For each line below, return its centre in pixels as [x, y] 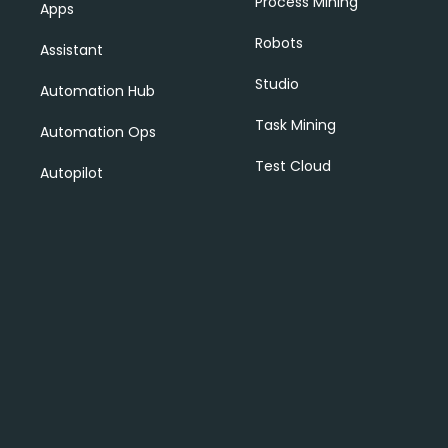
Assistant [71, 50]
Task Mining [295, 125]
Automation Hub [97, 91]
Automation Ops [98, 132]
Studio [276, 84]
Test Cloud [292, 166]
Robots [278, 43]
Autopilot [71, 173]
